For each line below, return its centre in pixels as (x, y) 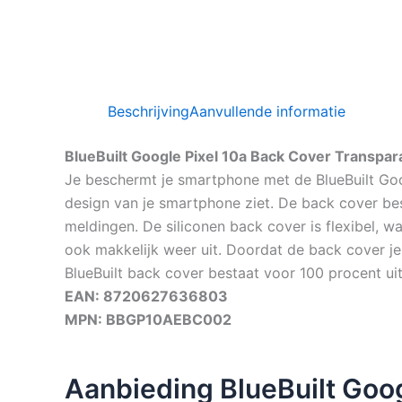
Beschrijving (149, 111)
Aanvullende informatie (267, 111)
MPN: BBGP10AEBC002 (148, 319)
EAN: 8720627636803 (146, 296)
